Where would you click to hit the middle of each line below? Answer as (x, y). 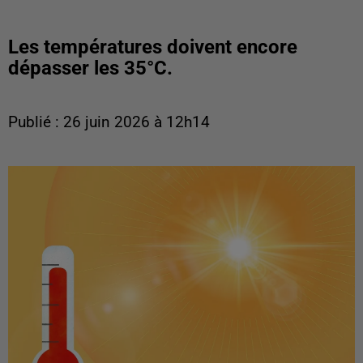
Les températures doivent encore (153, 47)
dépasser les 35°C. (90, 68)
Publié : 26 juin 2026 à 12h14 (109, 122)
